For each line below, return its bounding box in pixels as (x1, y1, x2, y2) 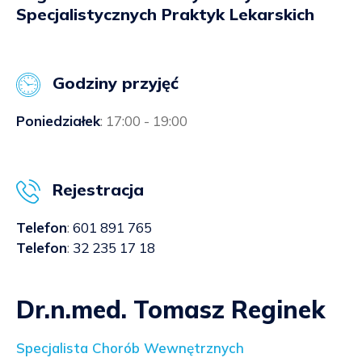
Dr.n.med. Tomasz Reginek (16, 294, 326, 326)
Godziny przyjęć (53, 73, 179, 94)
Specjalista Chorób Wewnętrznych (16, 339, 244, 357)
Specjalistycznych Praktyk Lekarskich (16, 4, 314, 25)
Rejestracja (53, 179, 144, 200)
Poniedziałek (16, 112, 100, 130)
